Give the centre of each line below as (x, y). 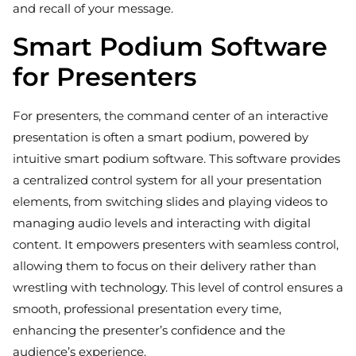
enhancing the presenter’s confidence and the (149, 331)
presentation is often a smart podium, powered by (161, 137)
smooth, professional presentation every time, (147, 309)
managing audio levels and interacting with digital (162, 223)
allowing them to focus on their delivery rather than (164, 266)
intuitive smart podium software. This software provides (176, 159)
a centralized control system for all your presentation (167, 180)
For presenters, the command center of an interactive (170, 116)
